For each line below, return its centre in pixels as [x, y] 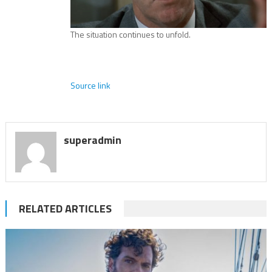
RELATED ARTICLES [65, 209]
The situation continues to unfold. [131, 34]
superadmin [92, 140]
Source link [91, 85]
